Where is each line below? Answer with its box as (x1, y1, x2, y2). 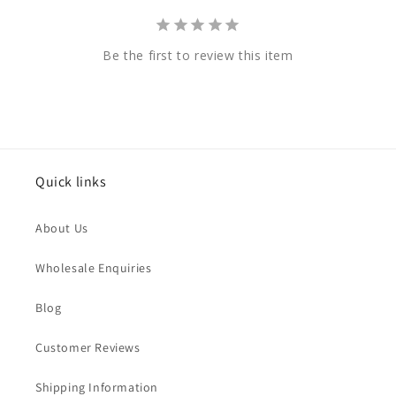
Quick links (35, 171, 107, 191)
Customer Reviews (35, 339, 141, 355)
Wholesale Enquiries (35, 259, 152, 276)
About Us (35, 219, 88, 236)
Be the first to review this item (103, 46, 293, 64)
